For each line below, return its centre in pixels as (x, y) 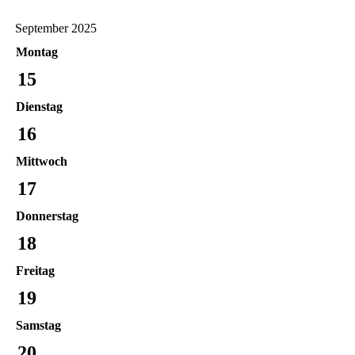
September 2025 (56, 28)
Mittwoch (42, 161)
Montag (37, 52)
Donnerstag (47, 216)
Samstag (38, 325)
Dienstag (39, 106)
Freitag (35, 270)
